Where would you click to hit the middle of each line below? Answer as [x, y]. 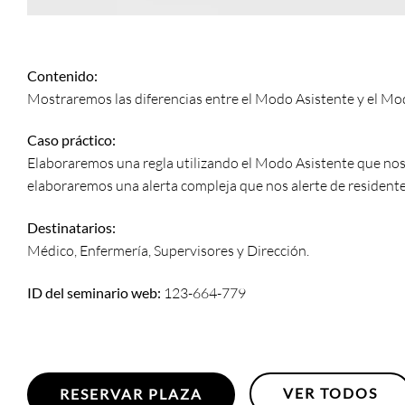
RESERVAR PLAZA [131, 394]
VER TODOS [330, 393]
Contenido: [62, 75]
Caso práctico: [71, 140]
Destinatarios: [71, 228]
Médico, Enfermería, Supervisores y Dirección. [168, 251]
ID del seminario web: [94, 292]
